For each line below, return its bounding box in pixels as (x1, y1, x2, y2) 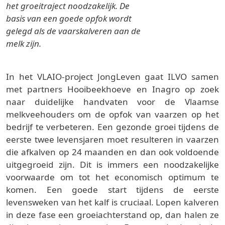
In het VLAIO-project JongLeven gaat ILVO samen (6, 71, 219, 83)
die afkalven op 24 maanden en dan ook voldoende (6, 146, 219, 158)
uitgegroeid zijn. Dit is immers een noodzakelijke (6, 159, 219, 171)
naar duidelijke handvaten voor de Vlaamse (6, 96, 219, 108)
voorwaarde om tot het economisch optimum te (6, 171, 219, 183)
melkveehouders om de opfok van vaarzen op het (6, 108, 219, 121)
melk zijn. (6, 38, 41, 50)
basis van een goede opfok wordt (6, 13, 132, 25)
